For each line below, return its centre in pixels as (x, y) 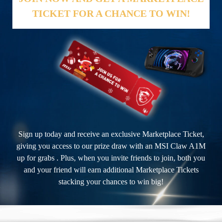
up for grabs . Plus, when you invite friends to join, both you (111, 158)
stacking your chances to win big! (111, 182)
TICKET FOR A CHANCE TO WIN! (111, 14)
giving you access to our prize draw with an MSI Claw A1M (111, 146)
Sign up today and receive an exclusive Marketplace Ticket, (111, 134)
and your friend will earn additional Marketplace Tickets (111, 170)
